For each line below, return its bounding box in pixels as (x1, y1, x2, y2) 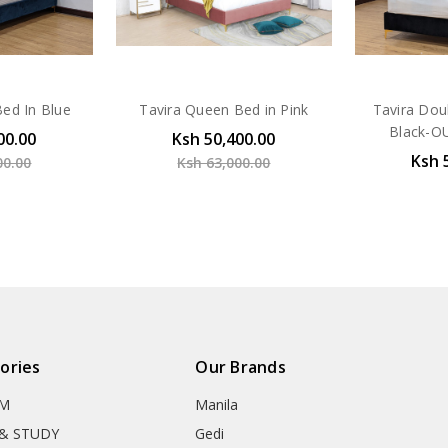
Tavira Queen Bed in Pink (139, 100, 309, 120)
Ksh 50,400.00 (172, 128, 276, 151)
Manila (195, 395, 239, 415)
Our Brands (195, 356, 286, 379)
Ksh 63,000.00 (177, 153, 271, 173)
